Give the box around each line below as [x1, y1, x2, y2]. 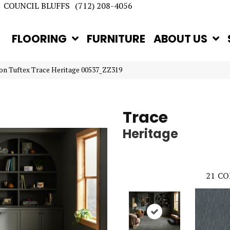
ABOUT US [154, 31, 208, 46]
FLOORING [12, 31, 67, 46]
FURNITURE [87, 31, 146, 46]
